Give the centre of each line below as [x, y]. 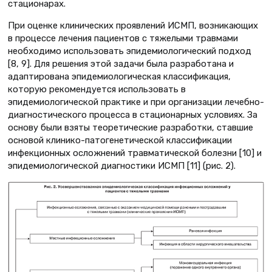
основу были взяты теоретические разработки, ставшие [131, 128]
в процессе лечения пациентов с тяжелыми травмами [123, 39]
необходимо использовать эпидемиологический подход [130, 51]
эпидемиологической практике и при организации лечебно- [136, 102]
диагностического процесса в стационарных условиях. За [133, 115]
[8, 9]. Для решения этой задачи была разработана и [121, 64]
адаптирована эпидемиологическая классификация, [119, 77]
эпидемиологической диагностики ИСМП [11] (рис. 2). [122, 166]
